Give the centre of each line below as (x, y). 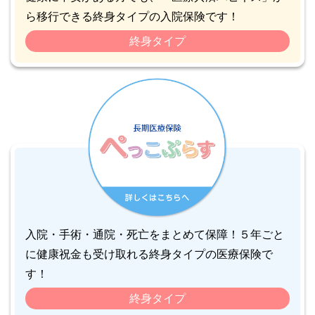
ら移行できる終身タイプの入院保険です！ (132, 16)
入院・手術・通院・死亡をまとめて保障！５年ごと (155, 234)
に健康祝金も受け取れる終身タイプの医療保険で (149, 254)
